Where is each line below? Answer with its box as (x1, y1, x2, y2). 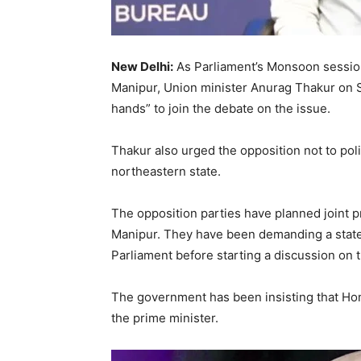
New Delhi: (111, 59, 173, 74)
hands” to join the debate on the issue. (111, 101, 330, 116)
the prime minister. (111, 310, 218, 326)
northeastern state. (111, 164, 221, 179)
